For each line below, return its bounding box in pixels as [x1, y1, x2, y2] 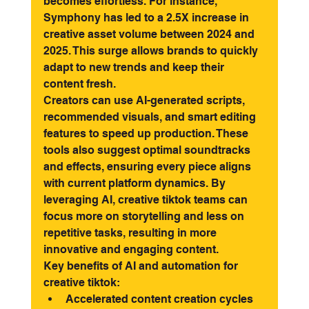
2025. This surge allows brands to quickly [43, 44, 261, 58]
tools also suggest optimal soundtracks [43, 143, 253, 157]
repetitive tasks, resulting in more [43, 226, 219, 240]
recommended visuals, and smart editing [43, 110, 259, 124]
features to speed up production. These [43, 127, 251, 141]
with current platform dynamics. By [43, 177, 228, 190]
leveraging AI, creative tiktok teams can [43, 193, 250, 207]
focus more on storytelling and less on [43, 210, 247, 223]
